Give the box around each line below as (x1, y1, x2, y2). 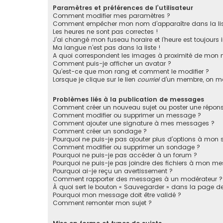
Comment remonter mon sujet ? (53, 199, 152, 208)
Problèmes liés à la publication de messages (53, 95, 204, 104)
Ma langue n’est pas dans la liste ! (53, 43, 161, 52)
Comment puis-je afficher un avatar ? (53, 59, 171, 68)
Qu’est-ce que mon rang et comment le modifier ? (53, 67, 209, 76)
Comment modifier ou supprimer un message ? (53, 111, 201, 120)
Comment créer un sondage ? (53, 127, 147, 136)
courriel (137, 75, 159, 84)
